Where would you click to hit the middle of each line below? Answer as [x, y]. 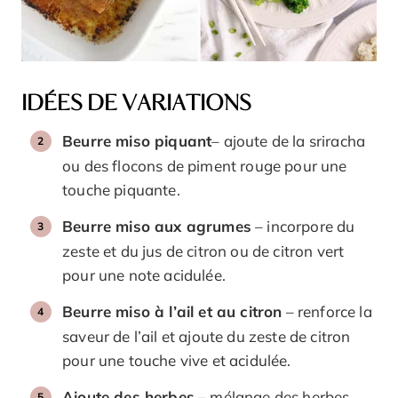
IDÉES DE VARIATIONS [136, 103]
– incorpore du [303, 226]
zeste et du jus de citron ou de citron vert [203, 251]
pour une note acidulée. [144, 275]
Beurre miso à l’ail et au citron [172, 311]
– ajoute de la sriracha [289, 140]
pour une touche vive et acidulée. [177, 360]
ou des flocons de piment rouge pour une [205, 165]
